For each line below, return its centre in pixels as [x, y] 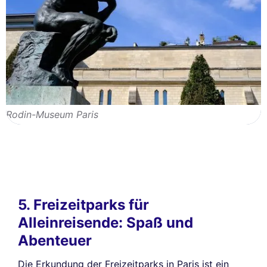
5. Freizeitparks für [83, 205]
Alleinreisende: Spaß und [105, 223]
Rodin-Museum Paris [52, 115]
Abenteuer [55, 241]
